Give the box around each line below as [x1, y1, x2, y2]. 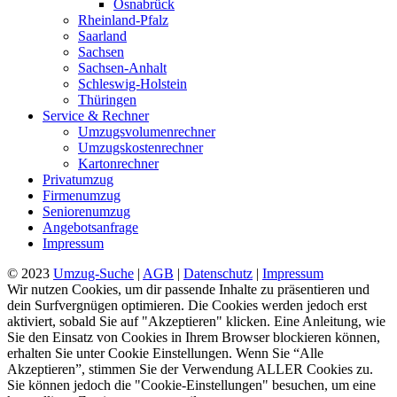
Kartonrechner [78, 155, 159, 171]
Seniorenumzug [43, 203, 130, 219]
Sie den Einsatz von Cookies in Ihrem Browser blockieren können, [7, 329, 380, 345]
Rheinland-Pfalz [78, 12, 168, 27]
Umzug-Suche [53, 265, 134, 281]
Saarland [78, 27, 127, 43]
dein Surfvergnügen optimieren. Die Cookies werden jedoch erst [7, 297, 367, 313]
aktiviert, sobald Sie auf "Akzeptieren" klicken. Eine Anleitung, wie [7, 313, 385, 329]
